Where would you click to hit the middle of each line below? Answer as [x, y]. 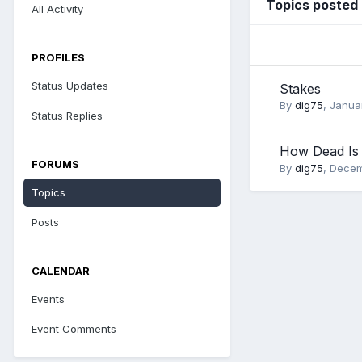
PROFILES [58, 57]
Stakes [300, 89]
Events [48, 299]
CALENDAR [61, 271]
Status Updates [70, 86]
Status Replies [67, 116]
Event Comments [74, 329]
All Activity [57, 9]
